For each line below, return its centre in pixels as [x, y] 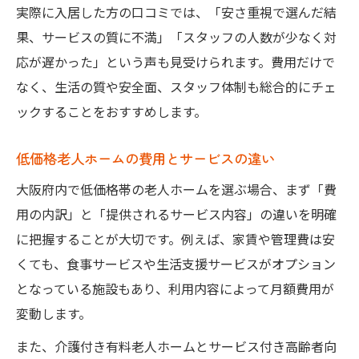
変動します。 [54, 313]
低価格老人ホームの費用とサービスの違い [145, 158]
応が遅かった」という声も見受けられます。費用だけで [175, 61]
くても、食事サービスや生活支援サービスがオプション [176, 263]
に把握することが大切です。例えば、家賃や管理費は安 [175, 238]
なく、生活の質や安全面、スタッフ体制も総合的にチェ [176, 86]
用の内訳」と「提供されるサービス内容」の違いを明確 [176, 214]
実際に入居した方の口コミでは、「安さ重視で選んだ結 [176, 12]
